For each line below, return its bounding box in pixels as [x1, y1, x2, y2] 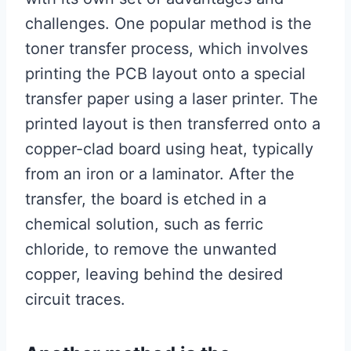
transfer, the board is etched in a [25, 190, 266, 209]
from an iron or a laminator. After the [25, 165, 295, 184]
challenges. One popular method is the [25, 14, 312, 34]
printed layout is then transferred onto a [25, 114, 320, 134]
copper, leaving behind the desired [25, 265, 283, 284]
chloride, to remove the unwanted [25, 240, 277, 259]
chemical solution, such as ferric [25, 215, 263, 234]
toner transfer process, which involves [25, 39, 308, 59]
